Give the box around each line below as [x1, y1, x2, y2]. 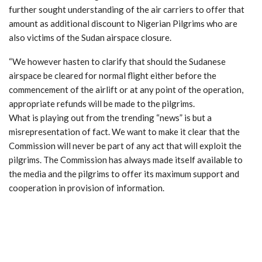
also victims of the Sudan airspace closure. [9, 32, 171, 43]
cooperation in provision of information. [9, 182, 164, 193]
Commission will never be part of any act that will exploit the [9, 140, 242, 151]
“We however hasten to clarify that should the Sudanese [9, 56, 226, 67]
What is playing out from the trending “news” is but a [9, 112, 212, 123]
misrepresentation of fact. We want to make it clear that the [9, 126, 240, 137]
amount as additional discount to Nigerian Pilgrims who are [9, 18, 237, 29]
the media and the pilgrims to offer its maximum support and [9, 168, 239, 179]
